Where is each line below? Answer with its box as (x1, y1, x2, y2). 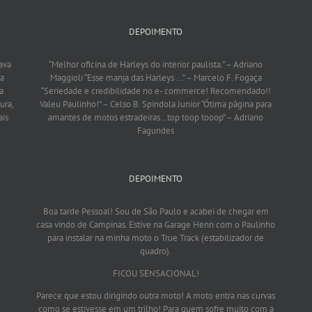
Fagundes (137, 125, 175, 137)
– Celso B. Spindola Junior (102, 98, 201, 111)
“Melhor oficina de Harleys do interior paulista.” (49, 58, 226, 71)
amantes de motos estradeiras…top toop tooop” (48, 111, 227, 124)
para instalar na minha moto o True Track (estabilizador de (47, 232, 265, 244)
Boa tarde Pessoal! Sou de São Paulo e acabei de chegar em (42, 205, 269, 218)
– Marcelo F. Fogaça (185, 72, 262, 84)
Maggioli (49, 72, 84, 84)
